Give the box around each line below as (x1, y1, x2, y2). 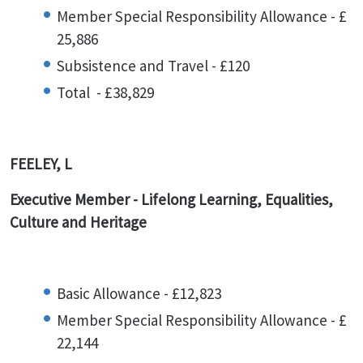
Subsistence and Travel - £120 (57, 56, 250, 75)
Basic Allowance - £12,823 (57, 284, 221, 303)
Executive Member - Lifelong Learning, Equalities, (10, 190, 333, 209)
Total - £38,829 (57, 83, 154, 102)
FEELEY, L (10, 154, 72, 173)
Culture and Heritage (10, 212, 147, 232)
